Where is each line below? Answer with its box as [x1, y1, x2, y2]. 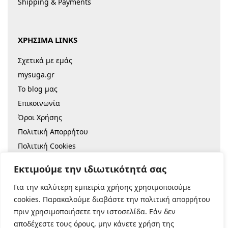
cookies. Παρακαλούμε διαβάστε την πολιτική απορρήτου [14, 194, 210, 204]
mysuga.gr [18, 69, 54, 79]
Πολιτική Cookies [18, 140, 76, 151]
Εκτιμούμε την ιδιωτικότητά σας [14, 163, 166, 175]
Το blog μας [18, 83, 58, 94]
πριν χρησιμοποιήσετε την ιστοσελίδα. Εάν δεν [14, 207, 176, 216]
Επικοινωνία [18, 98, 60, 108]
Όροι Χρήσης [18, 112, 62, 122]
